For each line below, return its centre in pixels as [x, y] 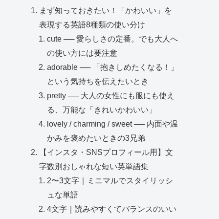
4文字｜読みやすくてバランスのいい [112, 209]
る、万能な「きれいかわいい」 [102, 110]
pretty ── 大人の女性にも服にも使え [111, 96]
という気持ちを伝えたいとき [98, 81]
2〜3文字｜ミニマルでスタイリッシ [110, 181]
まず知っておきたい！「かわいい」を [106, 11]
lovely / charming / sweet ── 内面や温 [113, 124]
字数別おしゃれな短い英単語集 [94, 166]
